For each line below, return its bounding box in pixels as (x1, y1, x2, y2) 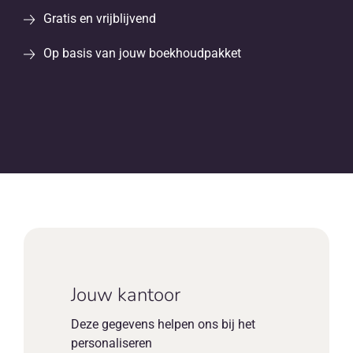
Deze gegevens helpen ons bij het (70, 317, 255, 333)
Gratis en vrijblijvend (43, 11, 156, 26)
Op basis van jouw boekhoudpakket (43, 46, 241, 61)
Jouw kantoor (70, 282, 180, 308)
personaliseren (70, 336, 152, 351)
